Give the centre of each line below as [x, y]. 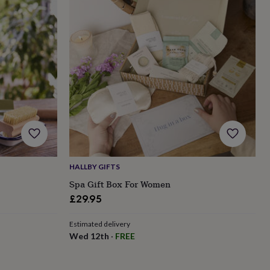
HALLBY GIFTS [94, 166]
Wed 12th [89, 236]
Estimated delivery [99, 224]
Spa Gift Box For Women [120, 184]
